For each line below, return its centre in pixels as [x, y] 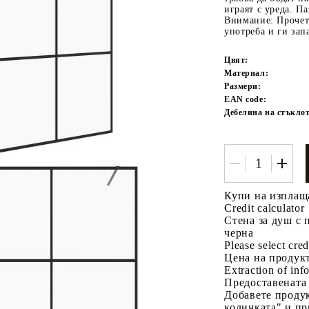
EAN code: [246, 99]
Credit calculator [265, 208]
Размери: [243, 86]
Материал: [247, 73]
